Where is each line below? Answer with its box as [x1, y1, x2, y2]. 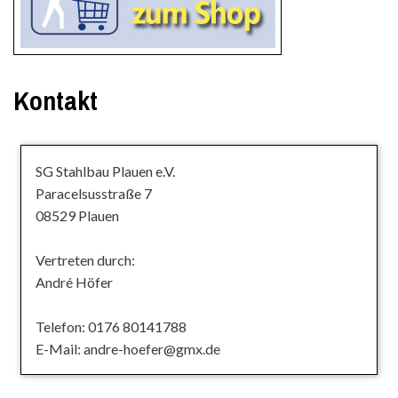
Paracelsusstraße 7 [36, 184, 152, 202]
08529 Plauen [36, 206, 119, 224]
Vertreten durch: [36, 251, 135, 268]
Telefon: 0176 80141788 [36, 317, 187, 335]
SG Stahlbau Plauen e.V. [36, 162, 175, 179]
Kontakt [13, 82, 98, 118]
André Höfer [36, 273, 113, 291]
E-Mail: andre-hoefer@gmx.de [36, 339, 220, 357]
